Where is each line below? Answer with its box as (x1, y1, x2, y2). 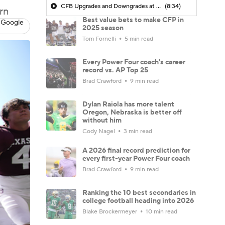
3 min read (122, 127, 152, 135)
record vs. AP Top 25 (82, 65, 148, 75)
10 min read (144, 207, 177, 215)
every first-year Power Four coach (82, 154, 190, 163)
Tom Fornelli (82, 35, 118, 43)
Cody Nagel (82, 127, 117, 135)
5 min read (123, 35, 153, 43)
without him (82, 116, 122, 125)
